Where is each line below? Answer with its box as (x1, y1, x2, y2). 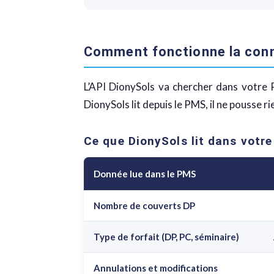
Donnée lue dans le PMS (94, 168, 196, 179)
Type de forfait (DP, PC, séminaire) (94, 231, 239, 242)
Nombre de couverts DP (94, 200, 195, 211)
